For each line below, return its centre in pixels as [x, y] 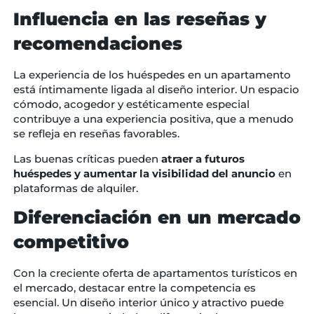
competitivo [71, 241]
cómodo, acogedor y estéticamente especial [131, 104]
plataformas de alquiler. [77, 188]
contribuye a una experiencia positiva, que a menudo [153, 119]
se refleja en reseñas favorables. [97, 134]
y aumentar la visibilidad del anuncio [175, 173]
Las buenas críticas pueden [87, 158]
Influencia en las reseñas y [139, 19]
